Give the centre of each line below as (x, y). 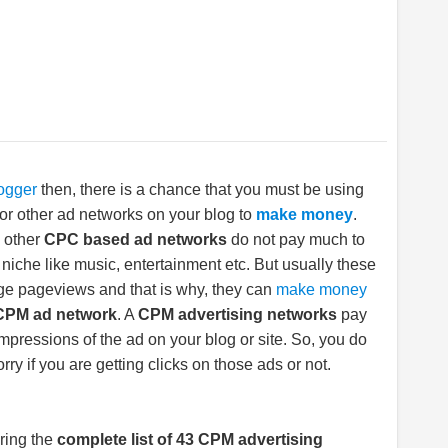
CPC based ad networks (135, 239)
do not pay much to (296, 239)
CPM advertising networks (237, 314)
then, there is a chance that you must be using (200, 189)
